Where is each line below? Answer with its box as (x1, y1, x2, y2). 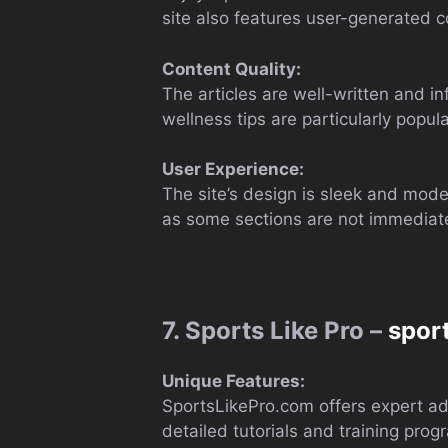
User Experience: (162, 159, 304, 179)
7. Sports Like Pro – (162, 316, 388, 345)
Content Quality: (162, 58, 301, 79)
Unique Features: (162, 371, 305, 391)
